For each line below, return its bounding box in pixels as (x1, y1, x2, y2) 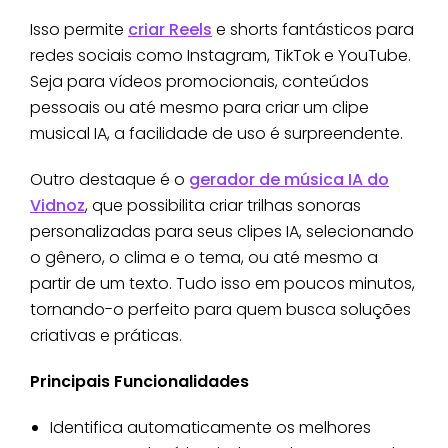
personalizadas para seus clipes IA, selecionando (30, 219, 414, 243)
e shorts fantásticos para (212, 17, 414, 41)
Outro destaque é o (30, 167, 189, 191)
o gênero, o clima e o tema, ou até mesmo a (30, 245, 378, 269)
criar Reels (128, 17, 212, 41)
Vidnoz (30, 193, 85, 217)
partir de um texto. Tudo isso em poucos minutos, (30, 271, 415, 295)
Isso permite (30, 17, 128, 41)
